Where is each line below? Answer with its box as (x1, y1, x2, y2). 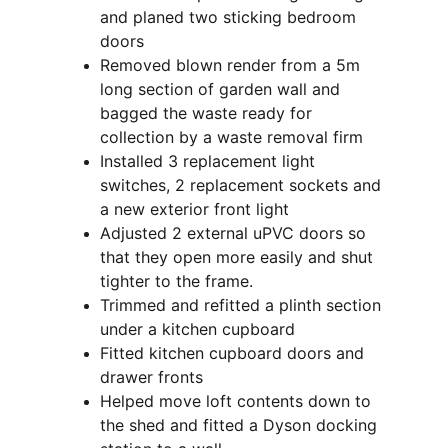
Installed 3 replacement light (100, 151, 320, 171)
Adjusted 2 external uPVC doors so (100, 223, 371, 243)
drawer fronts (100, 367, 203, 387)
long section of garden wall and (100, 79, 345, 99)
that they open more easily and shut (100, 247, 378, 267)
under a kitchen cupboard (100, 319, 295, 339)
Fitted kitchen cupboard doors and (100, 343, 369, 363)
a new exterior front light (100, 199, 289, 219)
